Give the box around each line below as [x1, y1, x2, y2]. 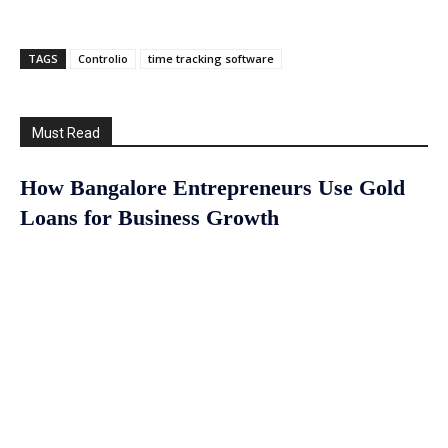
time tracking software [148, 51, 274, 67]
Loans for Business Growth [20, 205, 279, 231]
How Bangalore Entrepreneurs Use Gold [20, 175, 405, 201]
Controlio [78, 51, 128, 67]
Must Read [32, 125, 100, 142]
